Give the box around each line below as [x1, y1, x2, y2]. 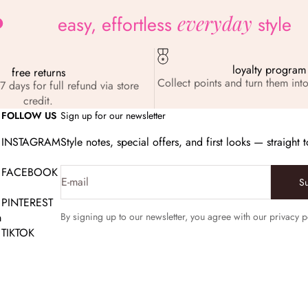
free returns [11, 64, 65, 80]
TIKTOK [1, 224, 34, 241]
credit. [23, 92, 54, 109]
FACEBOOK [1, 164, 58, 180]
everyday [177, 9, 253, 36]
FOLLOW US [1, 108, 56, 122]
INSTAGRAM [1, 133, 60, 150]
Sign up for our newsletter [60, 108, 166, 122]
